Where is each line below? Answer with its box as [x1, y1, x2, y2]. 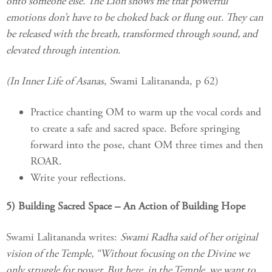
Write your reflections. [30, 171, 126, 185]
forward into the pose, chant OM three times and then [30, 138, 263, 152]
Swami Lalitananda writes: [6, 230, 120, 245]
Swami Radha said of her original [120, 230, 257, 245]
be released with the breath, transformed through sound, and [6, 27, 257, 41]
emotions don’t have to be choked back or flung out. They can [6, 10, 263, 25]
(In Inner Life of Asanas [6, 74, 104, 89]
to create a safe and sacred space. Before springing [30, 121, 240, 136]
